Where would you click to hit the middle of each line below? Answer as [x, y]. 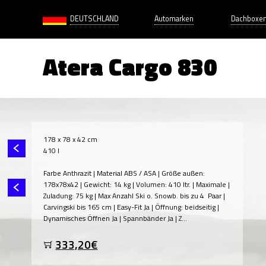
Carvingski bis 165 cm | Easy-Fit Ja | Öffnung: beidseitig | [132, 207]
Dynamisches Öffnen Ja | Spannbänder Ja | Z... [115, 218]
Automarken [174, 19]
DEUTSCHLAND [94, 19]
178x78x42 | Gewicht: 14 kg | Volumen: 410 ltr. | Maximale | [137, 184]
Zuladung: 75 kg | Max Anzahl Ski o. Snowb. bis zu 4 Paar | [134, 196]
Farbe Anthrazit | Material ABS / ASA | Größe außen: [124, 173]
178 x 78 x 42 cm [71, 139]
